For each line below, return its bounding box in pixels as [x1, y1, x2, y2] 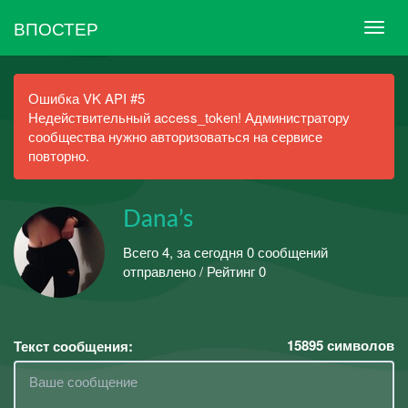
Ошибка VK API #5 [28, 88, 145, 107]
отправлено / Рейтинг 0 [123, 260, 266, 280]
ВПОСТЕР [14, 15, 98, 40]
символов [323, 335, 394, 355]
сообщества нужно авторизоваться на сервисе [28, 127, 322, 146]
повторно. [28, 146, 89, 165]
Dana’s [123, 208, 193, 231]
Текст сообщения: [14, 336, 133, 356]
